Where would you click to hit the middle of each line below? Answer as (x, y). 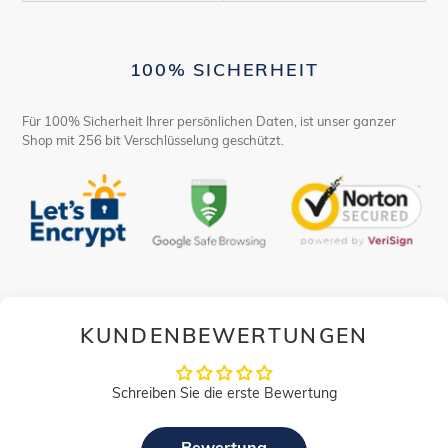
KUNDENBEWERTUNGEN (224, 335)
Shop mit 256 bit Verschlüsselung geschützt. (153, 140)
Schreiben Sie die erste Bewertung (224, 393)
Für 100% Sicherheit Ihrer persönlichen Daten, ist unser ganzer (209, 121)
